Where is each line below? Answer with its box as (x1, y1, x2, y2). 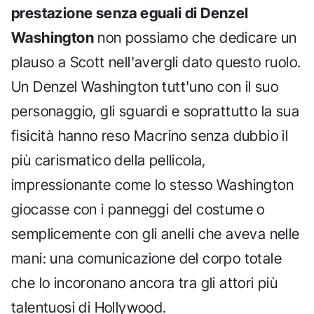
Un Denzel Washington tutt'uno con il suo (11, 78, 278, 96)
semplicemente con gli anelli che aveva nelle (11, 225, 300, 243)
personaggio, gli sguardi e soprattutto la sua (11, 102, 299, 121)
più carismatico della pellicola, (11, 151, 206, 170)
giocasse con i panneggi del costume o (11, 200, 265, 219)
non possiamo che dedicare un (94, 29, 297, 47)
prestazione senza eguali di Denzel (11, 4, 249, 22)
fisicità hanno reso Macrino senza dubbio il (11, 127, 289, 145)
